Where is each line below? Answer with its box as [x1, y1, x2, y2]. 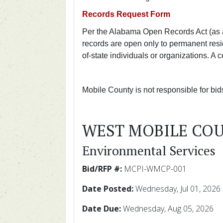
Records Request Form [82, 10, 172, 19]
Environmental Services [82, 142, 216, 159]
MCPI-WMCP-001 [122, 163, 187, 175]
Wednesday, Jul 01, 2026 [133, 183, 221, 195]
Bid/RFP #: [82, 163, 122, 175]
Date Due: [82, 203, 121, 215]
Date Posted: [82, 183, 133, 195]
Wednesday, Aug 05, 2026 [121, 203, 214, 215]
